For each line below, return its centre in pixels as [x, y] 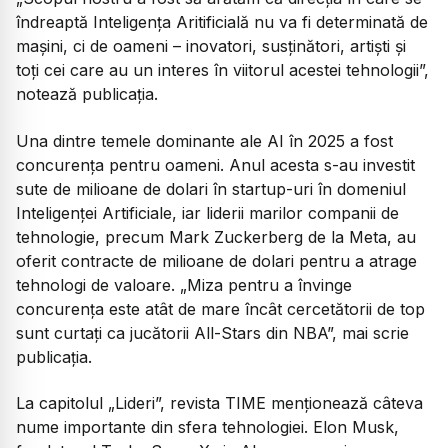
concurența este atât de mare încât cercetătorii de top [220, 308]
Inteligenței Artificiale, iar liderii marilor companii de [207, 212]
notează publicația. [87, 94]
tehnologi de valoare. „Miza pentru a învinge [184, 284]
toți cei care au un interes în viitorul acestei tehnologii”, [222, 70]
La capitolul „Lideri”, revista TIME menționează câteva [219, 403]
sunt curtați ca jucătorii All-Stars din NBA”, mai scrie [212, 332]
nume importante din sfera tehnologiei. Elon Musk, [207, 427]
